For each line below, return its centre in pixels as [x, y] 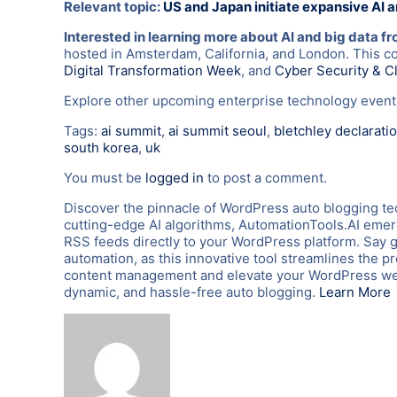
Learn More [355, 292]
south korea [101, 147]
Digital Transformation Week [152, 70]
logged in [175, 177]
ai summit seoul [218, 130]
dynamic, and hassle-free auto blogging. [191, 292]
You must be [105, 177]
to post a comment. [265, 177]
